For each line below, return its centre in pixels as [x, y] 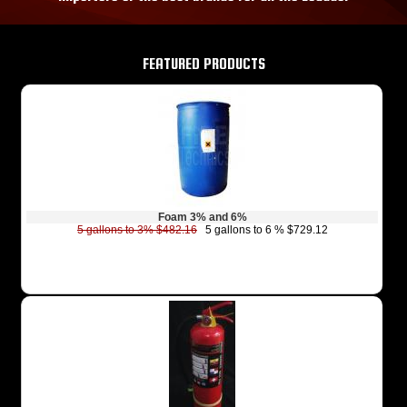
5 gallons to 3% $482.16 [137, 230]
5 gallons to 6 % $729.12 [262, 230]
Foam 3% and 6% [202, 218]
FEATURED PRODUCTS [203, 65]
